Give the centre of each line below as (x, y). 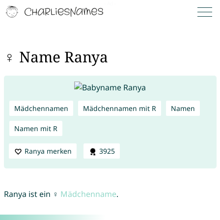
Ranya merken (48, 151)
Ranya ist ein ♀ (32, 194)
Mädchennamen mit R (119, 108)
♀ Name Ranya (56, 57)
